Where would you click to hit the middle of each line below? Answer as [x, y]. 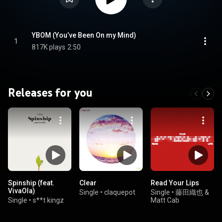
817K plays [49, 47]
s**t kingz [48, 200]
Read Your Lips [175, 183]
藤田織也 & [192, 192]
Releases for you [50, 92]
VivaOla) [22, 191]
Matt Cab [165, 200]
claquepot [120, 192]
